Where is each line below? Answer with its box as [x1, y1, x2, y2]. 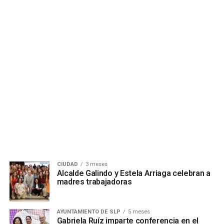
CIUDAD [56, 161, 78, 167]
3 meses [85, 161, 107, 167]
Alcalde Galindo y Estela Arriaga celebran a [56, 168, 210, 178]
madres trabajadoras [56, 177, 132, 186]
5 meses [127, 208, 150, 215]
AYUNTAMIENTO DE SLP [56, 208, 120, 215]
